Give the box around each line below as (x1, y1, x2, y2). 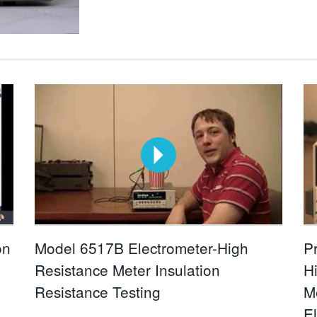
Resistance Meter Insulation (34, 259, 220, 281)
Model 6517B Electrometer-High (34, 237, 248, 259)
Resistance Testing (34, 281, 161, 303)
